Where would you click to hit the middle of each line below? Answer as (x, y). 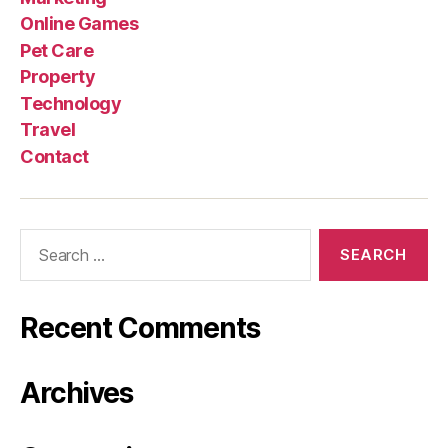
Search (39, 238)
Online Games (79, 23)
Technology (71, 103)
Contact (54, 156)
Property (58, 76)
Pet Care (57, 50)
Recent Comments (140, 327)
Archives (76, 392)
